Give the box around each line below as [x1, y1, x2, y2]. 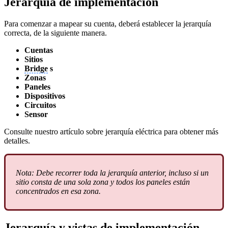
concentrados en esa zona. [16, 187, 101, 196]
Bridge [24, 64, 48, 73]
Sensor [24, 110, 48, 119]
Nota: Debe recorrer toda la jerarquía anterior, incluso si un [16, 168, 209, 178]
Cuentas [24, 46, 53, 55]
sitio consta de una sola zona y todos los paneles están [16, 178, 190, 187]
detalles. [4, 136, 30, 146]
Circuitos [24, 101, 56, 110]
